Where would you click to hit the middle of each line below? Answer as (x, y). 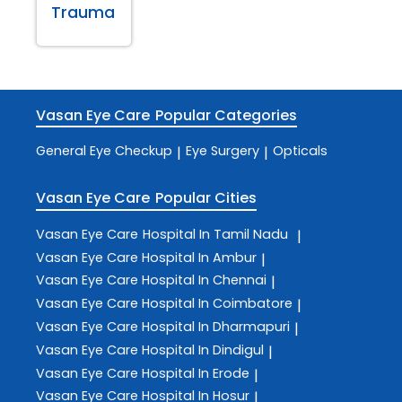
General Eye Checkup (104, 151)
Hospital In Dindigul (203, 350)
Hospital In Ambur (199, 257)
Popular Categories (227, 115)
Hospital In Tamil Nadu (215, 234)
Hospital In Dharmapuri (216, 326)
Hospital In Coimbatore (217, 304)
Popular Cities (206, 198)
